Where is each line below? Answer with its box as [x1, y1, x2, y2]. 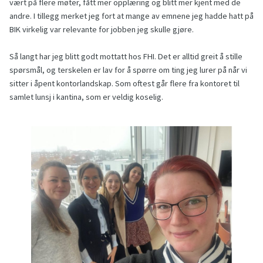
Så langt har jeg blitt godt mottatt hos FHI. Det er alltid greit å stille [9, 51, 242, 62]
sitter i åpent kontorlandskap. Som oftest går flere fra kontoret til [9, 78, 240, 89]
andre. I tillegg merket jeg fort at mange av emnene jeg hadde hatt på [9, 11, 254, 22]
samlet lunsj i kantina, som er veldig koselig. [9, 92, 163, 103]
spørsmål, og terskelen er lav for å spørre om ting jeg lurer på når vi [9, 65, 247, 76]
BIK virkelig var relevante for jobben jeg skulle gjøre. [9, 24, 194, 35]
